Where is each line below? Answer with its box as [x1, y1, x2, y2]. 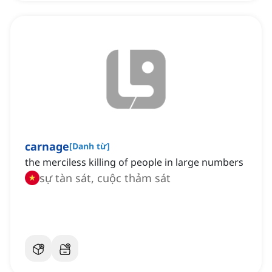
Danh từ [72, 140, 107, 152]
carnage [25, 139, 69, 154]
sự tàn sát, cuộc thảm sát [39, 171, 171, 186]
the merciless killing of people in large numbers [25, 155, 243, 169]
